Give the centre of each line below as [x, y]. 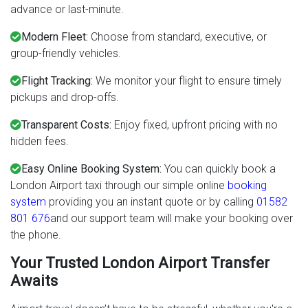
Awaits [34, 280]
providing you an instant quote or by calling [151, 201]
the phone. [36, 234]
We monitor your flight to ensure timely [189, 80]
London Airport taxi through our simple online [119, 185]
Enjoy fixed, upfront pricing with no [196, 124]
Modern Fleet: [56, 36]
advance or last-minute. [67, 9]
